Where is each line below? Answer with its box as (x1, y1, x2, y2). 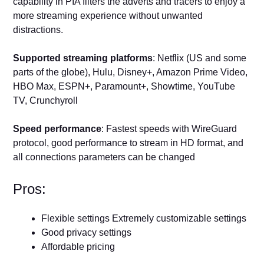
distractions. (13, 25, 66, 35)
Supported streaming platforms (13, 53, 153, 64)
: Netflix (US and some (153, 53, 247, 64)
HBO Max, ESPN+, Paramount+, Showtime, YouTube (13, 81, 236, 92)
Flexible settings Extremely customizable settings (41, 213, 247, 224)
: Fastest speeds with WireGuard (101, 124, 237, 134)
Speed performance (13, 124, 102, 134)
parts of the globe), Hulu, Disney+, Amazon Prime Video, (13, 67, 248, 78)
